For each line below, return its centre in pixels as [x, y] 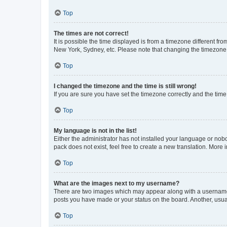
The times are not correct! [91, 33]
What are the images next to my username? [117, 183]
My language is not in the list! [95, 130]
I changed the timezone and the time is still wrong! [125, 86]
